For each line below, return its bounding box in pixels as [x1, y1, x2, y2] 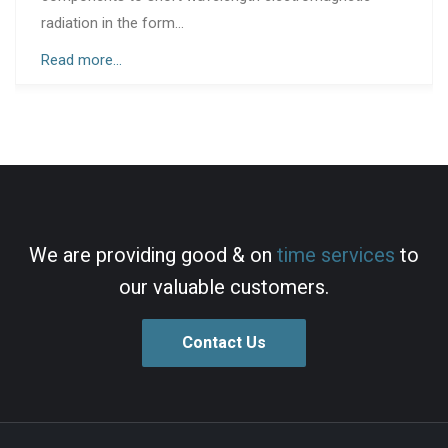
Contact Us [182, 330, 266, 355]
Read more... [271, 50, 353, 69]
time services [277, 240, 395, 270]
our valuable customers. [119, 272, 329, 302]
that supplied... [271, 13, 365, 32]
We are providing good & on [29, 240, 277, 270]
